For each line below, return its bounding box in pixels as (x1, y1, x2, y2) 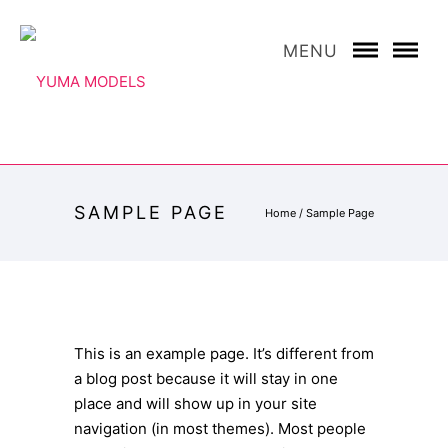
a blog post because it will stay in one (74, 369, 338, 388)
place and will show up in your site (74, 394, 317, 413)
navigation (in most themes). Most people (74, 419, 366, 438)
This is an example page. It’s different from (74, 344, 374, 363)
